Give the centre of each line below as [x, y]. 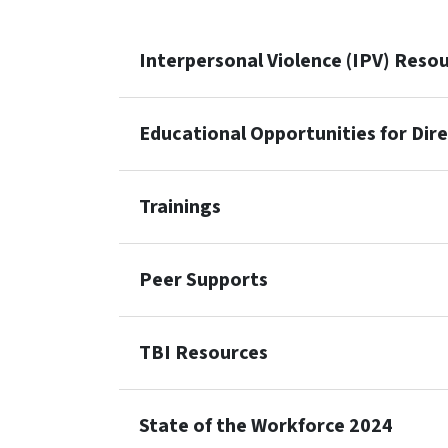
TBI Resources [203, 353]
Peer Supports [203, 280]
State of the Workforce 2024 [266, 426]
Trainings [180, 207]
